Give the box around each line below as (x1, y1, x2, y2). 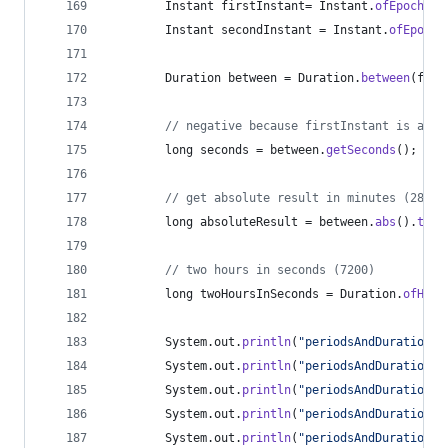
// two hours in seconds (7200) (165, 263, 375, 277)
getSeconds (326, 143, 396, 157)
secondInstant (221, 23, 312, 37)
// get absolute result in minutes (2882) (165, 191, 445, 205)
